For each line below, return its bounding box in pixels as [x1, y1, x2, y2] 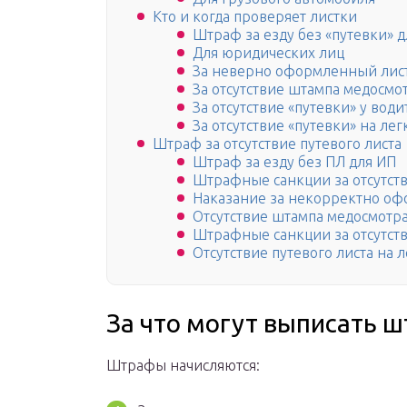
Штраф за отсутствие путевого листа [153, 135, 402, 153]
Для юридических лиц [193, 45, 344, 62]
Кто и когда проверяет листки [153, 8, 357, 25]
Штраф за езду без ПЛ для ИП [193, 154, 396, 171]
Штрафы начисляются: [106, 357, 260, 374]
